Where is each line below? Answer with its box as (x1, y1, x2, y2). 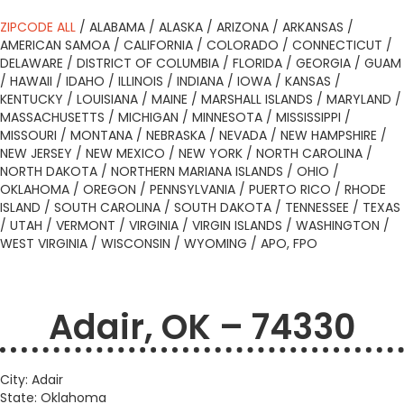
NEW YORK (179, 144, 243, 162)
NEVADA (219, 126, 267, 144)
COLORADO (207, 36, 279, 54)
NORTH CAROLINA (256, 144, 363, 162)
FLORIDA (233, 54, 282, 72)
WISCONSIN (101, 234, 170, 252)
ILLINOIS (118, 72, 163, 90)
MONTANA (70, 126, 133, 144)
